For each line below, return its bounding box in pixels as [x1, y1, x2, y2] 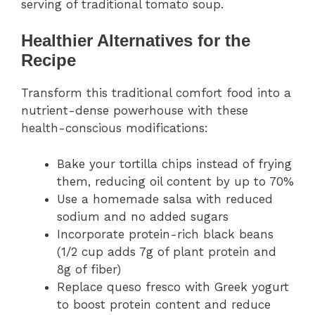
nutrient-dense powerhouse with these [21, 103, 248, 118]
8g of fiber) [57, 262, 121, 276]
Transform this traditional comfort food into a [21, 86, 291, 101]
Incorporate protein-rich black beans [57, 226, 274, 241]
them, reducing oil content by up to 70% [57, 174, 294, 188]
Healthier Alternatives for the [21, 31, 250, 51]
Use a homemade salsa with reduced [57, 191, 273, 206]
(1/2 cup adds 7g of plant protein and [57, 244, 276, 259]
